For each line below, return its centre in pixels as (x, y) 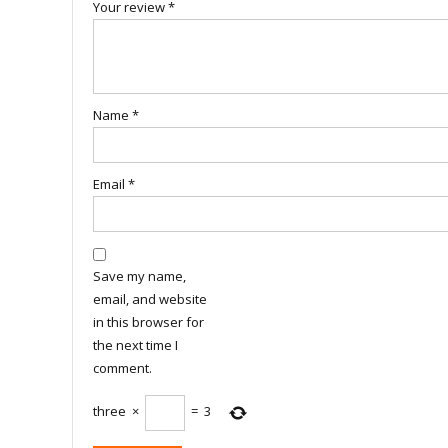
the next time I (135, 344)
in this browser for (148, 321)
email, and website (150, 298)
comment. (122, 367)
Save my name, (139, 275)
